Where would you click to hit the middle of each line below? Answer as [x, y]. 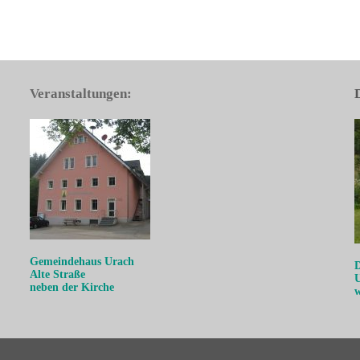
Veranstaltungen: [81, 94]
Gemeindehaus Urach [82, 262]
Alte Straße [58, 274]
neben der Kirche [72, 287]
